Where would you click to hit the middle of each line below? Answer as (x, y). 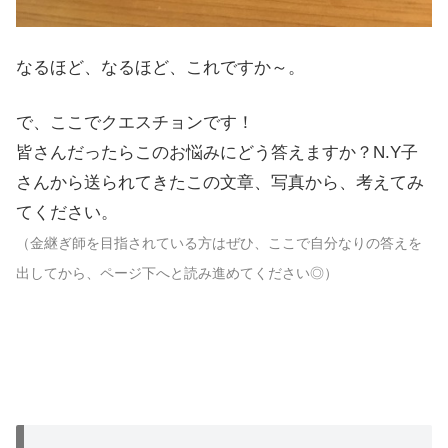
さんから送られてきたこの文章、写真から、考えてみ (220, 183)
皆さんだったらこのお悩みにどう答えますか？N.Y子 (217, 153)
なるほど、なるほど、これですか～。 (160, 67)
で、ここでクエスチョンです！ (135, 123)
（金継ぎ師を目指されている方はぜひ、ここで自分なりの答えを (219, 243)
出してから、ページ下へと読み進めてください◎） (177, 273)
